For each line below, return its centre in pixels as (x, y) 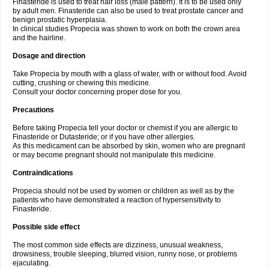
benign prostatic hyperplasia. (60, 20)
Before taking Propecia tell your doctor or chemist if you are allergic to (125, 128)
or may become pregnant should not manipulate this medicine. (114, 155)
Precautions (33, 110)
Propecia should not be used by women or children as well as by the (123, 191)
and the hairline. (39, 38)
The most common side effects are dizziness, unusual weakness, (118, 245)
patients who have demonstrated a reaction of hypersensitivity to (117, 200)
